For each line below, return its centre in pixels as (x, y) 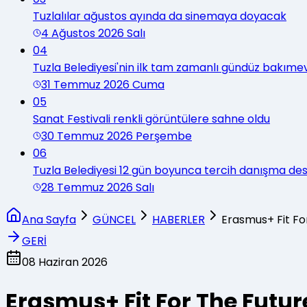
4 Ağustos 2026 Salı (93, 33)
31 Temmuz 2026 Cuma (103, 84)
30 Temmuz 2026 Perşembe (116, 136)
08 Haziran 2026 (65, 262)
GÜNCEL (114, 219)
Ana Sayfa (49, 219)
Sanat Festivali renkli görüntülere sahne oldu (151, 119)
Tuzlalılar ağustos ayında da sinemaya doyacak (160, 16)
